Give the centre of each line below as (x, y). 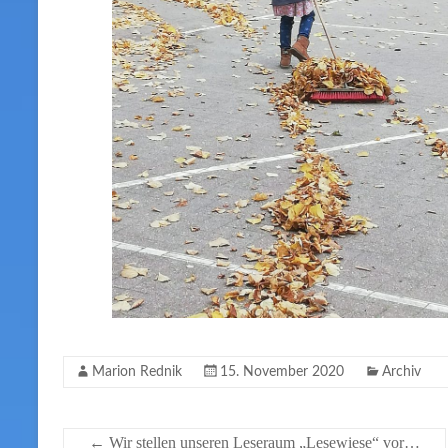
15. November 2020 (282, 371)
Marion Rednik (137, 371)
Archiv (401, 371)
